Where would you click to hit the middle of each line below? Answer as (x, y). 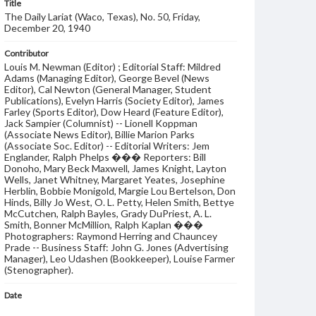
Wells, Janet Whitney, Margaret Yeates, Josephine (115, 180)
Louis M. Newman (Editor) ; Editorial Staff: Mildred (113, 67)
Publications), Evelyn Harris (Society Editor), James (114, 101)
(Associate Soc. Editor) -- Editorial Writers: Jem (107, 146)
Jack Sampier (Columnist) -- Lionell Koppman (101, 123)
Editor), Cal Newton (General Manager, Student (108, 89)
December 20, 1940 (47, 28)
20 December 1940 (46, 309)
